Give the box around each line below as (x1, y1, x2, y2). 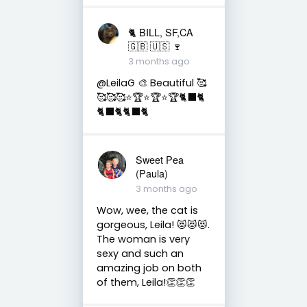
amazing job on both (96, 260, 201, 275)
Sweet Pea (135, 151, 184, 167)
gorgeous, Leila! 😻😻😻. (96, 217, 210, 232)
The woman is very (96, 232, 190, 246)
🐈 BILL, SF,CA (127, 24, 193, 39)
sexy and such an (96, 246, 184, 260)
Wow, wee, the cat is (96, 203, 198, 217)
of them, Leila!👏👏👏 (96, 275, 195, 289)
